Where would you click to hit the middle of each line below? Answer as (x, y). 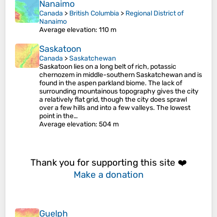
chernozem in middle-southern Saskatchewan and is (121, 75)
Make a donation (108, 174)
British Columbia (94, 13)
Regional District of (155, 13)
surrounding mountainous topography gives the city (119, 91)
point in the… (59, 116)
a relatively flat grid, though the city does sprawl (113, 100)
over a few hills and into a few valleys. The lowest (115, 108)
